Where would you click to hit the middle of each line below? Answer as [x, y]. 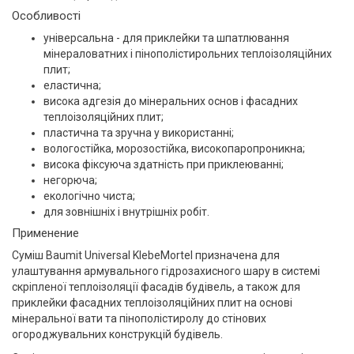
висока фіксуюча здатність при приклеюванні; [164, 164]
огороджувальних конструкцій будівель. [117, 334]
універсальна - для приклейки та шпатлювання [166, 38]
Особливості [46, 16]
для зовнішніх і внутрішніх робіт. [126, 212]
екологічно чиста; [89, 196]
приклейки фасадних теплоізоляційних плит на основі [152, 303]
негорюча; [70, 180]
